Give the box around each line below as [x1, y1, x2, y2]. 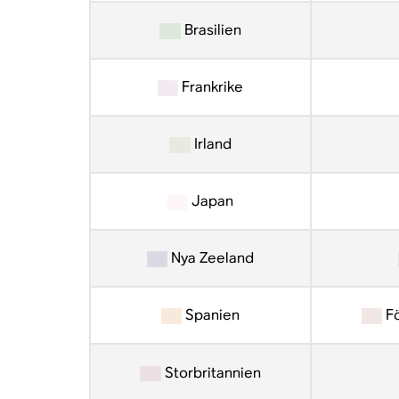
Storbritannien [160, 362, 261, 382]
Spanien [182, 305, 240, 324]
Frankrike [178, 77, 244, 96]
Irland [190, 134, 232, 153]
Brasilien [180, 20, 241, 39]
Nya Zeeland [167, 248, 255, 267]
